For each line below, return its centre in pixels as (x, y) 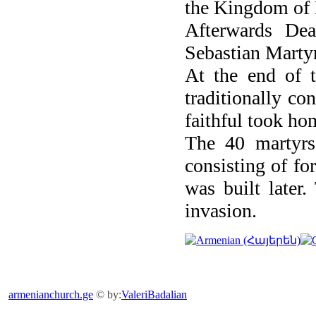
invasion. (221, 211)
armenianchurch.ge (51, 294)
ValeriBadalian (154, 294)
